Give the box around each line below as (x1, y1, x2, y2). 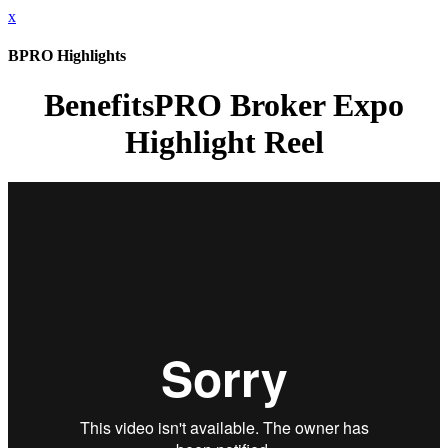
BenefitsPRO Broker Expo (44, 86, 404, 123)
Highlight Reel (124, 123, 324, 160)
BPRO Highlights (8, 47, 126, 65)
